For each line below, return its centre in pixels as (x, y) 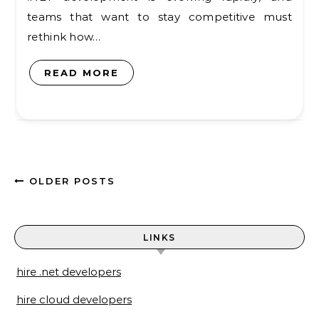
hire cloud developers (74, 299)
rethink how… (64, 37)
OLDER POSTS (70, 181)
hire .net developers (69, 272)
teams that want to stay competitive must (159, 17)
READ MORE (82, 73)
